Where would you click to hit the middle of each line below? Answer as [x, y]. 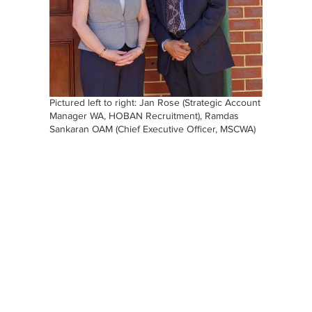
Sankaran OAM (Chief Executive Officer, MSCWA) [153, 129]
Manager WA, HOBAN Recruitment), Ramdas [145, 116]
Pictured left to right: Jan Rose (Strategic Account [155, 103]
